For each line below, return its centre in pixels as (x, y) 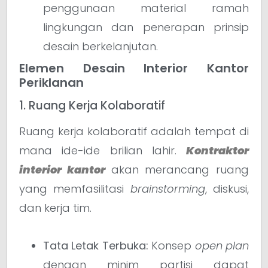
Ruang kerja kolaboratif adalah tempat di (134, 131)
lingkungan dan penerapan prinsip (146, 27)
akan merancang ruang (180, 169)
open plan (222, 245)
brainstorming (167, 188)
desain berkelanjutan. (100, 46)
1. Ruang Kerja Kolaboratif (92, 105)
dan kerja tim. (55, 208)
